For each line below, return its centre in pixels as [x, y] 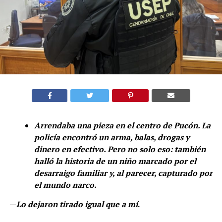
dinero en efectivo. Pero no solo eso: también [120, 149]
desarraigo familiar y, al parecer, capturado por [123, 173]
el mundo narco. [65, 185]
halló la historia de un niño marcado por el [115, 161]
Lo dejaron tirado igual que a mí [77, 204]
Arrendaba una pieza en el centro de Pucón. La [122, 125]
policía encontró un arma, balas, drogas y [111, 137]
